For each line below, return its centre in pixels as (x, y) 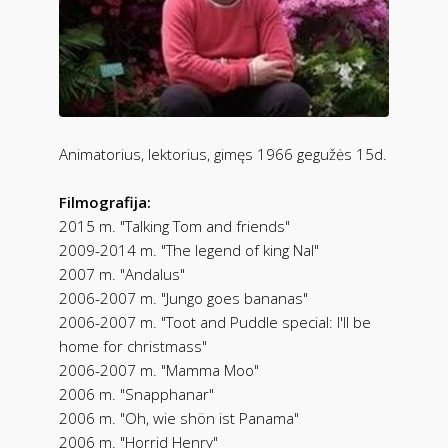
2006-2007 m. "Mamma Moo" (159, 369)
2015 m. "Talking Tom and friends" (174, 225)
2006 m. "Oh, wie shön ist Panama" (179, 417)
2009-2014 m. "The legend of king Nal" (189, 249)
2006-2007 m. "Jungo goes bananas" (183, 297)
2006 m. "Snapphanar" (136, 393)
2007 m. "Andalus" (122, 273)
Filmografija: (105, 201)
